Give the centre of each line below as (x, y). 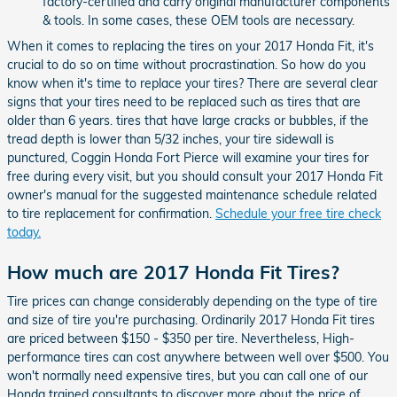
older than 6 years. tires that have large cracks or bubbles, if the (188, 120)
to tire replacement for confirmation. (111, 213)
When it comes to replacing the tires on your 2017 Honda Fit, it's (191, 46)
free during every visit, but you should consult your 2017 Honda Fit (195, 176)
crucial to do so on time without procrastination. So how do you (187, 64)
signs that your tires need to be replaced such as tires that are (184, 101)
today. (24, 232)
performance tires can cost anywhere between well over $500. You (198, 357)
